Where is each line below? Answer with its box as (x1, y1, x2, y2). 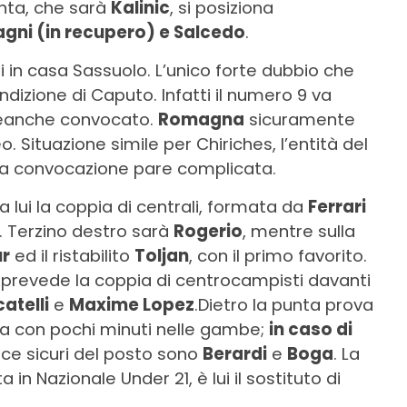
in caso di (269, 318, 352, 342)
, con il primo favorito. (189, 244, 367, 268)
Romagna (158, 108, 244, 132)
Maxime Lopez (69, 293, 194, 317)
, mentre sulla (243, 220, 355, 243)
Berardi (203, 342, 267, 366)
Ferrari (308, 195, 366, 219)
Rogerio (174, 220, 243, 243)
